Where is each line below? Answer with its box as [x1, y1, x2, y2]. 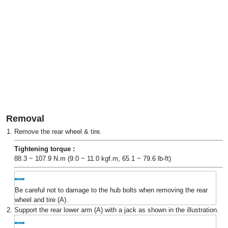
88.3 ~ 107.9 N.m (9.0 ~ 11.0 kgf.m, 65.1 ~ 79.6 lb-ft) [14, 155, 171, 162]
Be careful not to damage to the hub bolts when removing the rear [15, 186, 208, 194]
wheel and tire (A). [15, 196, 68, 204]
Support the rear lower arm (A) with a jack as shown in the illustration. [14, 206, 219, 214]
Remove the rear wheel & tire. [14, 128, 102, 135]
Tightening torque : [14, 145, 75, 153]
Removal [6, 113, 44, 124]
